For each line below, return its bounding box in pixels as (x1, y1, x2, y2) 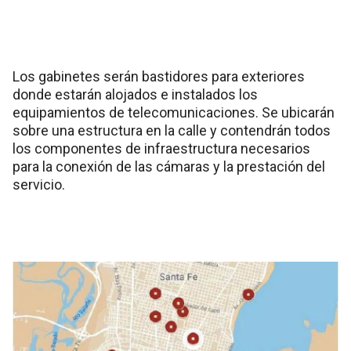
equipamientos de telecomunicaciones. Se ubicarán (13, 104, 335, 121)
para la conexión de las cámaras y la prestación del (13, 158, 325, 175)
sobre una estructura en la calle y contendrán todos (13, 122, 331, 139)
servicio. (13, 176, 65, 194)
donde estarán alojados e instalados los (13, 86, 258, 103)
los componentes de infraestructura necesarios (13, 140, 310, 157)
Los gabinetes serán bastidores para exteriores (13, 68, 305, 85)
